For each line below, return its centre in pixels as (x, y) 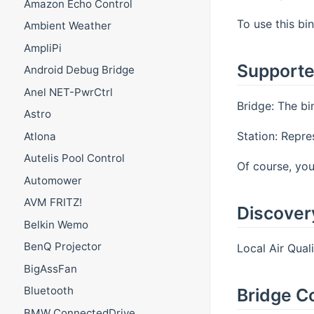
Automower (53, 180)
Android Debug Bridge (79, 70)
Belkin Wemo (56, 224)
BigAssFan (50, 268)
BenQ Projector (62, 247)
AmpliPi (42, 48)
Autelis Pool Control (74, 158)
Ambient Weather (67, 26)
